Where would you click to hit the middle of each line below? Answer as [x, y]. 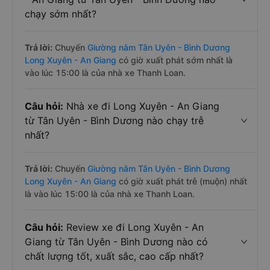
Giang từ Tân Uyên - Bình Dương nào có [116, 242]
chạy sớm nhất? [61, 14]
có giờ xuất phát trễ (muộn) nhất [182, 181]
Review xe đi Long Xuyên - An [133, 227]
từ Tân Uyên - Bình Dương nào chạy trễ [114, 121]
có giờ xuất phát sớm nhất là [174, 60]
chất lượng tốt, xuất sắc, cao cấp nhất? [114, 256]
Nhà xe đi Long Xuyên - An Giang [141, 106]
